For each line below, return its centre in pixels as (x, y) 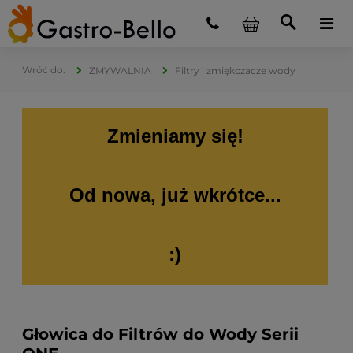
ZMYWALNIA (120, 71)
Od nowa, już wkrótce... (175, 195)
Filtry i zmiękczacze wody (235, 71)
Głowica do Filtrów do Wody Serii (160, 334)
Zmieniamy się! (175, 136)
